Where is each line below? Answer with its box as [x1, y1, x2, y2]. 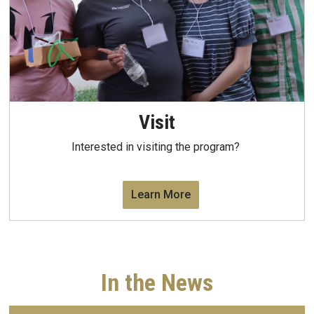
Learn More [130, 188, 191, 202]
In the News [101, 269, 213, 297]
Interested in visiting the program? [71, 139, 243, 153]
